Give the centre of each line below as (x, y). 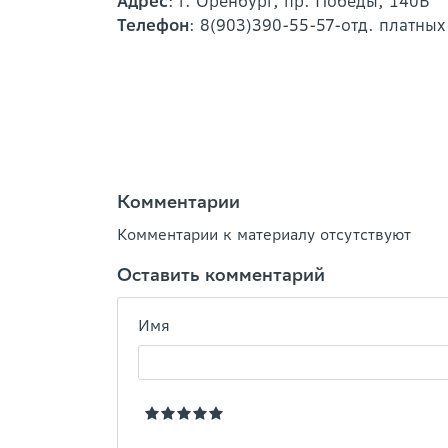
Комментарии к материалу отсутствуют (264, 234)
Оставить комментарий (221, 274)
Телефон (153, 25)
